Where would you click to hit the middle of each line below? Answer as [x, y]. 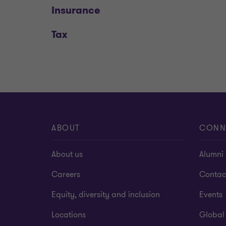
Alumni [211, 154]
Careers [66, 175]
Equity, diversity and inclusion [106, 195]
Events [211, 195]
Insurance [76, 10]
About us [67, 154]
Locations [69, 215]
